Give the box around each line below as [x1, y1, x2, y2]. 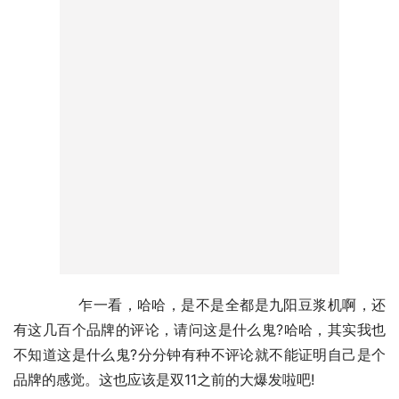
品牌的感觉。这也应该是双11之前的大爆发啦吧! [13, 370, 314, 388]
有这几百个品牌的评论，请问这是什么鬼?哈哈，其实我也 [13, 320, 386, 338]
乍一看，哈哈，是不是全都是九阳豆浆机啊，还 [13, 295, 50, 313]
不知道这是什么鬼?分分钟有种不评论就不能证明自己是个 [13, 345, 386, 363]
